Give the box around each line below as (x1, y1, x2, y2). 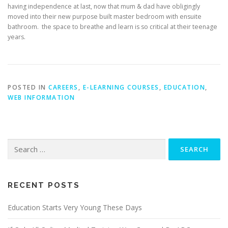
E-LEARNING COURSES (82, 83, 159, 92)
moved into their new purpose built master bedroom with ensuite (8, 12, 202, 21)
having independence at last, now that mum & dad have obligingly (8, 2, 200, 11)
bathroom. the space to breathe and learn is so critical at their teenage (8, 22, 217, 31)
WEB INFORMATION (8, 93, 75, 102)
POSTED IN (8, 83, 48, 92)
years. (8, 33, 25, 41)
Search (7, 139, 27, 148)
